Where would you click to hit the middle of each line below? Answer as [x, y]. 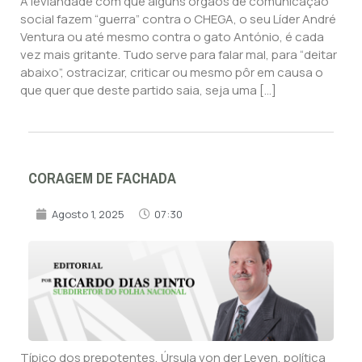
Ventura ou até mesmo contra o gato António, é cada [172, 37]
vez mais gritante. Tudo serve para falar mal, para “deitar [179, 55]
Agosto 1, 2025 [88, 214]
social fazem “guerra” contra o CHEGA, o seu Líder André [178, 19]
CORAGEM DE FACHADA [102, 178]
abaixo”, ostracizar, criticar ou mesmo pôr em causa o [172, 73]
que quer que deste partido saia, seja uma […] [148, 90]
